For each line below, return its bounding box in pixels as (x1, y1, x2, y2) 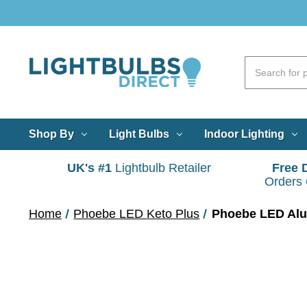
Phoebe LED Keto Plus (73, 206, 200, 221)
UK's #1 (67, 161, 112, 175)
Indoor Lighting (204, 127, 284, 140)
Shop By (29, 127, 74, 140)
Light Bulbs (108, 127, 169, 140)
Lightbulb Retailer (112, 161, 211, 175)
